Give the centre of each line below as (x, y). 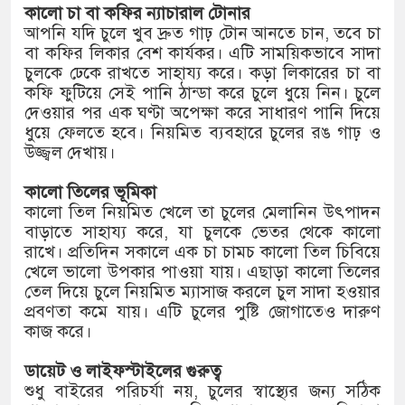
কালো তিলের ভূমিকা (90, 193)
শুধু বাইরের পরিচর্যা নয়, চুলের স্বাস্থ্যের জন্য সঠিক (202, 391)
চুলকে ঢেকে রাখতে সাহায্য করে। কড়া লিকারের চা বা (202, 73)
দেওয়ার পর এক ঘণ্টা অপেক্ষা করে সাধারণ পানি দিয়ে (202, 113)
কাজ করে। (58, 332)
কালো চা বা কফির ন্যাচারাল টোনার (137, 14)
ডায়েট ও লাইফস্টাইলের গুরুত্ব (123, 372)
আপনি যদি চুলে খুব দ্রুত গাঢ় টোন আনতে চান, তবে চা (202, 33)
